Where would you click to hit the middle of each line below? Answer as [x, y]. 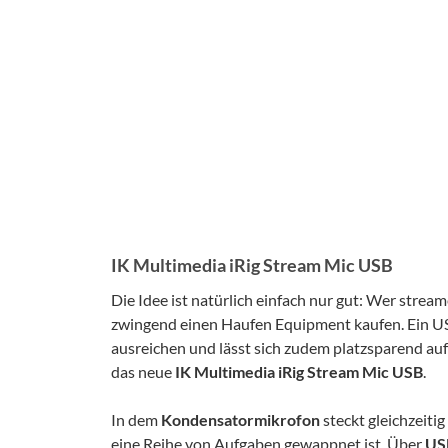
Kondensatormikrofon [240, 419]
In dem [136, 419]
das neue [143, 371]
